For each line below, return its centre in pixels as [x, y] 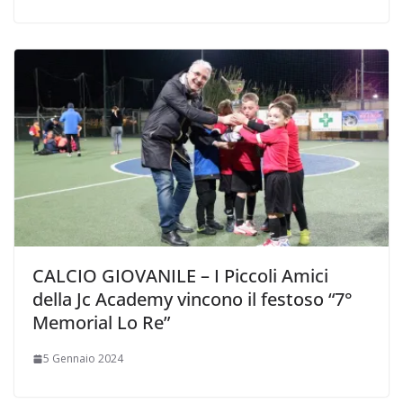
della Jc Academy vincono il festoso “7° [193, 300]
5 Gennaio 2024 [83, 359]
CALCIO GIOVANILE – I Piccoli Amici [180, 276]
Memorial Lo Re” [101, 323]
